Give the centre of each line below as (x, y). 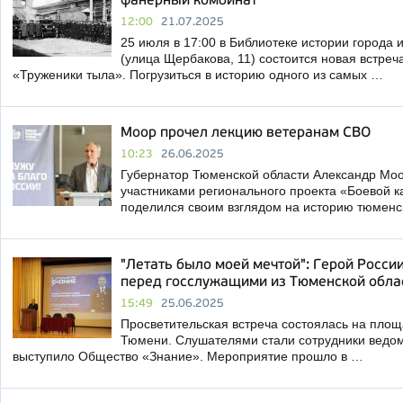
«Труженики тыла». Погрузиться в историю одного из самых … (198, 75)
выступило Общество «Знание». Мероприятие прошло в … (188, 356)
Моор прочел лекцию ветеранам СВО (246, 133)
